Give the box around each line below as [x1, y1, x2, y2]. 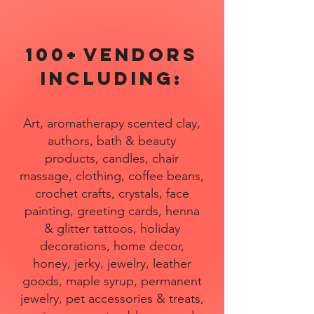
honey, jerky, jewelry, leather [32, 256, 191, 271]
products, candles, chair [45, 151, 179, 166]
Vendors [83, 43, 198, 66]
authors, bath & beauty [48, 133, 176, 149]
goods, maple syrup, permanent [22, 273, 202, 289]
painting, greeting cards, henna [24, 203, 200, 219]
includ [41, 67, 131, 90]
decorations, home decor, [39, 238, 184, 254]
